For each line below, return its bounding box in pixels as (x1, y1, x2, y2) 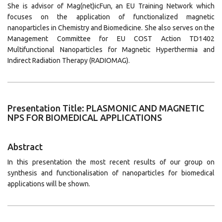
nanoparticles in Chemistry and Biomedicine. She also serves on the (7, 24, 215, 32)
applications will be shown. (7, 180, 90, 188)
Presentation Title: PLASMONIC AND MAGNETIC (7, 103, 204, 113)
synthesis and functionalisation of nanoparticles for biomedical (7, 169, 215, 177)
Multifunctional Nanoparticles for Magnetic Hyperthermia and (7, 46, 215, 54)
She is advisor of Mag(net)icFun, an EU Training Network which (7, 2, 215, 10)
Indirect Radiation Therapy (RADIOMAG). (7, 56, 130, 64)
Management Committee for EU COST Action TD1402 (7, 35, 215, 43)
